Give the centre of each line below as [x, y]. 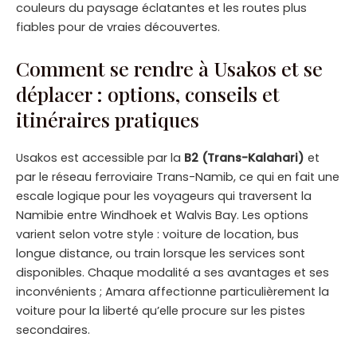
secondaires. [53, 330]
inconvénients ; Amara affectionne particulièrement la [173, 291]
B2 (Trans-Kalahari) [244, 157]
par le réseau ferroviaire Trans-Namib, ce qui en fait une [178, 177]
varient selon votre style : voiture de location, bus [157, 234]
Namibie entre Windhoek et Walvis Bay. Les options [162, 215]
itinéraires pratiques [108, 119]
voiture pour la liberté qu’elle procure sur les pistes [161, 310]
